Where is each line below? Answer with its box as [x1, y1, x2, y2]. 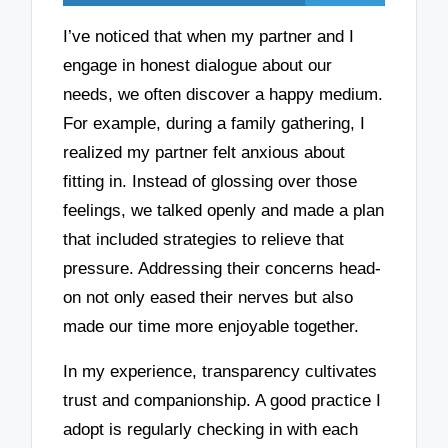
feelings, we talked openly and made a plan [63, 201, 385, 221]
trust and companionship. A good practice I [63, 390, 382, 410]
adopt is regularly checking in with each [63, 419, 359, 439]
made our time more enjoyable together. [63, 317, 360, 337]
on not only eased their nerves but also [63, 288, 354, 308]
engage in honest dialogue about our [63, 56, 333, 76]
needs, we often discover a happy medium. [63, 85, 384, 105]
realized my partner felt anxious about [63, 143, 346, 163]
